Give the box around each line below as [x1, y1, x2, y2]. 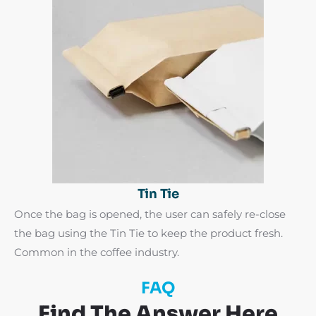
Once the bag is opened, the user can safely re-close [14, 207, 286, 221]
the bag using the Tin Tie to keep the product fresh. [14, 226, 283, 240]
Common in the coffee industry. [14, 245, 179, 259]
